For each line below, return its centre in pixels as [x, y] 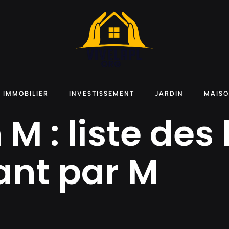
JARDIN [169, 93]
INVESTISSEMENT [102, 93]
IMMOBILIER [26, 93]
